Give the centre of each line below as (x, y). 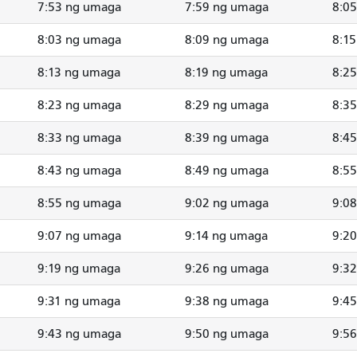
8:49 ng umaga (227, 170)
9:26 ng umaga (227, 268)
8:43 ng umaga (79, 170)
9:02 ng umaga (227, 203)
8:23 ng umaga (79, 105)
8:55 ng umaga (79, 203)
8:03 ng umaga (79, 39)
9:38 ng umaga (227, 301)
